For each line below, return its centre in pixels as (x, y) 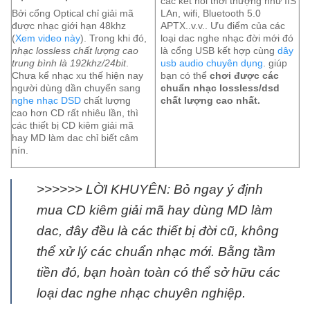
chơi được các (245, 76)
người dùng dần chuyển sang (76, 88)
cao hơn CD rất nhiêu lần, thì (75, 113)
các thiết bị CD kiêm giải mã (73, 126)
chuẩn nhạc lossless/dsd (220, 88)
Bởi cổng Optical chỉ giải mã (73, 13)
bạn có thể (185, 76)
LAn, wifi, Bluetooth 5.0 (211, 13)
